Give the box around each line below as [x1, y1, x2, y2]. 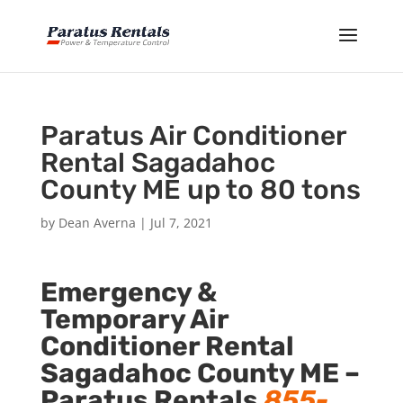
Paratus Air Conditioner [40, 120, 346, 152]
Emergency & [40, 276, 217, 309]
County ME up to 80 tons [40, 174, 361, 206]
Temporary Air [40, 303, 228, 336]
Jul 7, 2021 [149, 214, 212, 231]
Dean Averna [58, 214, 136, 231]
